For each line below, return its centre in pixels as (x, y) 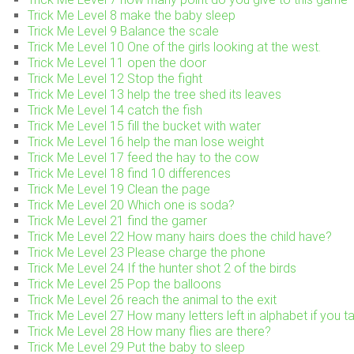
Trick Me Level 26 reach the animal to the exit (152, 299)
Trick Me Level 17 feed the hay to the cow (143, 157)
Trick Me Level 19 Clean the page (119, 189)
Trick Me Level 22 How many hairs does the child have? (180, 236)
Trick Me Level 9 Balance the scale (123, 31)
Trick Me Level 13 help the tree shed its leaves (154, 94)
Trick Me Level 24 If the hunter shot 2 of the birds (162, 268)
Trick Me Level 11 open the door (117, 62)
